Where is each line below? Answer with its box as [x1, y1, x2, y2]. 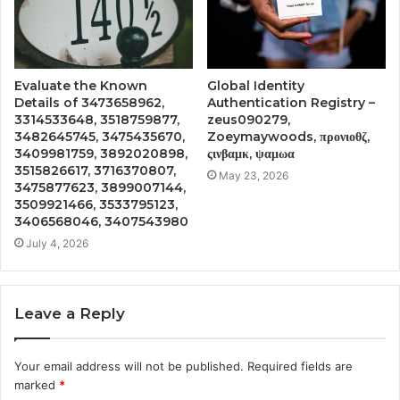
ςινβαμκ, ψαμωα [207, 145, 295, 162]
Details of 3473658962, [14, 94, 164, 111]
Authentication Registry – [207, 94, 375, 111]
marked [14, 377, 59, 392]
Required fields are [247, 358, 353, 373]
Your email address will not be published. [14, 358, 244, 373]
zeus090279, [207, 111, 290, 128]
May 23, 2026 [219, 168, 288, 182]
